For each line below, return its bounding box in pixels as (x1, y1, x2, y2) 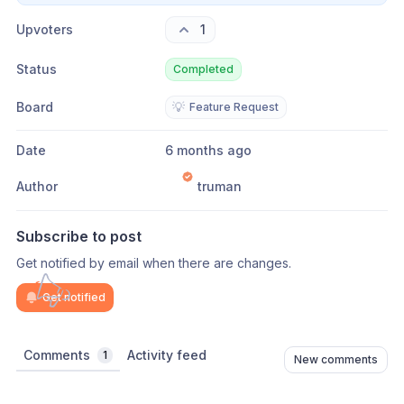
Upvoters (16, 22, 73, 37)
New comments (294, 353, 378, 366)
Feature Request (188, 100, 279, 114)
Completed (172, 62, 234, 76)
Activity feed (127, 347, 207, 363)
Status (16, 61, 57, 77)
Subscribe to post (16, 227, 142, 245)
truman (197, 179, 242, 194)
